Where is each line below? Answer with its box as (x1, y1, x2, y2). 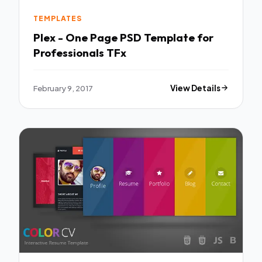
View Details (170, 82, 221, 93)
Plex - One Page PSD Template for (33, 30, 213, 45)
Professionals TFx (106, 46, 126, 60)
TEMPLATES (33, 13, 82, 23)
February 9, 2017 (33, 82, 93, 93)
